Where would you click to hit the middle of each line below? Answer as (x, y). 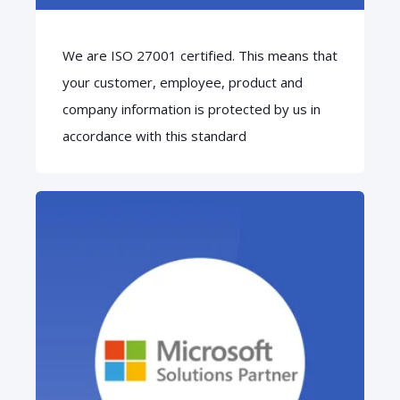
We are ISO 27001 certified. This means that (200, 56)
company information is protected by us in (192, 109)
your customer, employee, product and (183, 83)
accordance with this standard (154, 136)
